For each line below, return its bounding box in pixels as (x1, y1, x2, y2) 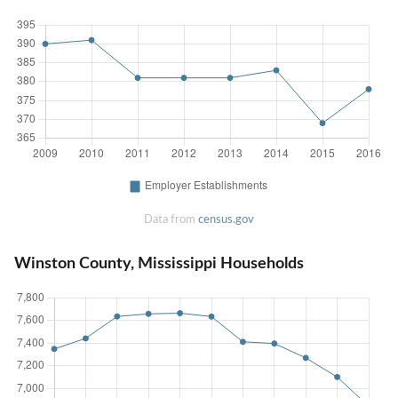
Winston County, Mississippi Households (14, 256, 304, 272)
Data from (144, 213, 198, 225)
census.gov (198, 213, 254, 225)
